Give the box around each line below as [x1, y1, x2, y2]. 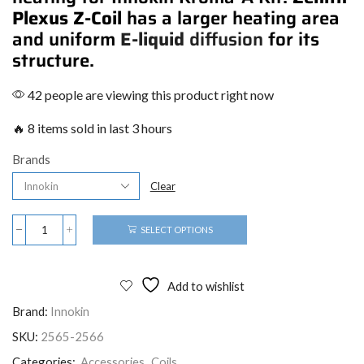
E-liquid [120, 25, 184, 54]
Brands [12, 151, 50, 167]
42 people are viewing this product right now [25, 86, 274, 102]
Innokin [50, 303, 89, 318]
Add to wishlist [167, 278, 245, 293]
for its [263, 25, 319, 54]
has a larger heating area [122, 4, 340, 33]
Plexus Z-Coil [12, 4, 122, 33]
